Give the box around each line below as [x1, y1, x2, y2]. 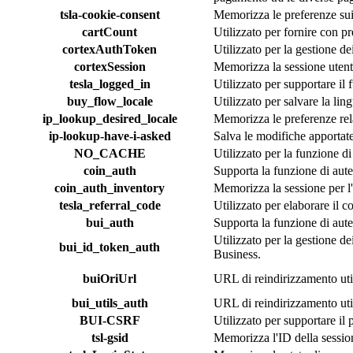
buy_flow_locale [66, 94, 153, 108]
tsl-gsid [91, 330, 128, 344]
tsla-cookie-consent [59, 7, 160, 21]
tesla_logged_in [69, 76, 150, 91]
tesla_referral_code [58, 198, 161, 212]
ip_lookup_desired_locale [42, 111, 177, 125]
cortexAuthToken [62, 42, 157, 56]
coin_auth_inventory [54, 180, 165, 195]
